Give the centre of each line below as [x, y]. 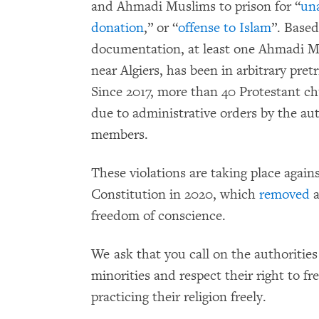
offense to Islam [225, 28]
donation [117, 28]
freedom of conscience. [158, 216]
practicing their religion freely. [179, 297]
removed [284, 195]
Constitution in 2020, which [175, 195]
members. [121, 135]
